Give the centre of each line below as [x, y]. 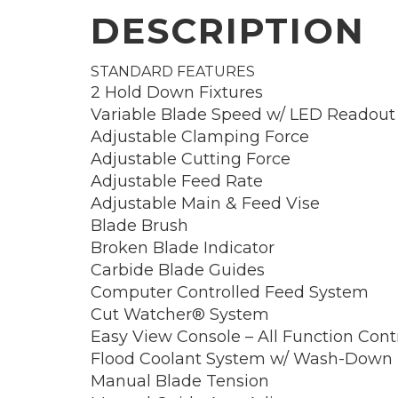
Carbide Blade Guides [178, 270]
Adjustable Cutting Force [191, 159]
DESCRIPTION [228, 30]
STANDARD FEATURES [173, 71]
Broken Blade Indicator [183, 247]
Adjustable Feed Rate [177, 181]
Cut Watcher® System [180, 314]
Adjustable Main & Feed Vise [205, 203]
